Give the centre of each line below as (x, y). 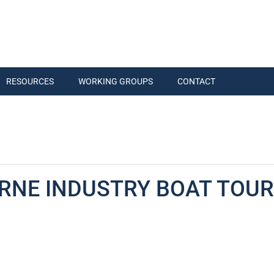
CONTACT (196, 81)
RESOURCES (30, 81)
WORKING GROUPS (116, 81)
